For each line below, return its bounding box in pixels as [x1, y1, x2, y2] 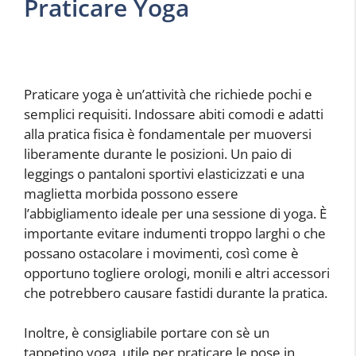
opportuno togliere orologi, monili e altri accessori [24, 263, 330, 282]
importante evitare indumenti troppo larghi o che [24, 223, 326, 242]
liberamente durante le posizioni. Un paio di [24, 144, 292, 163]
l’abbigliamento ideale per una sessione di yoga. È [24, 203, 327, 222]
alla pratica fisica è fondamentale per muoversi [24, 124, 311, 143]
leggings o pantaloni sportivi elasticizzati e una [24, 164, 304, 183]
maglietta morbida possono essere [24, 184, 238, 203]
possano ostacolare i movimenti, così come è [24, 243, 299, 262]
